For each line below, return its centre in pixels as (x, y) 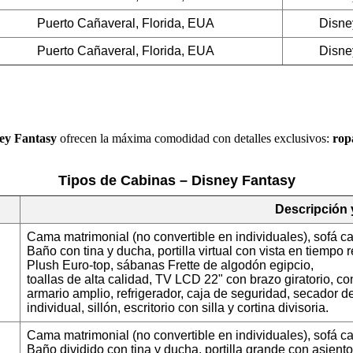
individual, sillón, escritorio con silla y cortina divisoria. (178, 308)
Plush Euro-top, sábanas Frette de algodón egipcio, (170, 266)
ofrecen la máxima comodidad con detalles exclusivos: (195, 139)
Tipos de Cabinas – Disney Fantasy (176, 181)
